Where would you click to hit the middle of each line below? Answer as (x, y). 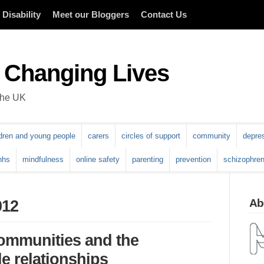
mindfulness (43, 159)
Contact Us (164, 15)
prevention (193, 159)
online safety (98, 159)
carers (98, 136)
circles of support (151, 136)
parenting (148, 159)
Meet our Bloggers (91, 15)
